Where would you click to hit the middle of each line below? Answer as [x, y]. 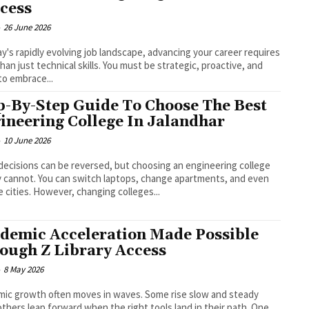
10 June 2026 [27, 141]
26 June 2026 [27, 28]
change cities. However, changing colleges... [97, 192]
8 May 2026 [24, 269]
